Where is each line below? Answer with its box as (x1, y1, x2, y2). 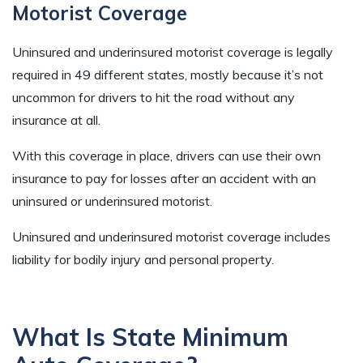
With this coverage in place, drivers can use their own (12, 147, 321, 164)
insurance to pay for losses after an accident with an (12, 169, 316, 186)
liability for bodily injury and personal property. (12, 250, 277, 267)
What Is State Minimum (12, 321, 288, 352)
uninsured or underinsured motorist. (12, 192, 216, 209)
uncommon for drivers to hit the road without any (12, 88, 295, 105)
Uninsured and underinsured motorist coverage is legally (12, 43, 333, 60)
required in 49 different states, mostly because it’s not (12, 66, 323, 83)
